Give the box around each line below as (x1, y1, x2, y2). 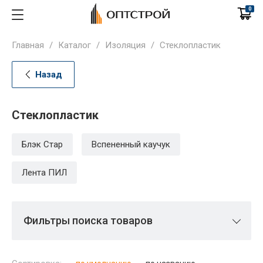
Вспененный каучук (92, 139, 170, 150)
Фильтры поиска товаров (23, 214, 153, 227)
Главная (12, 40, 44, 50)
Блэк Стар (22, 139, 63, 150)
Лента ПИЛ (22, 167, 67, 178)
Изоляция (105, 40, 146, 50)
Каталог (58, 40, 91, 50)
